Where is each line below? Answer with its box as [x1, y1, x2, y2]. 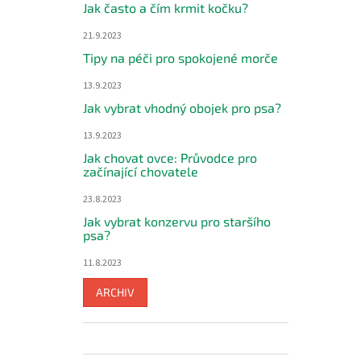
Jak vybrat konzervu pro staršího [83, 214, 271, 229]
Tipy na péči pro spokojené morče [83, 50, 278, 65]
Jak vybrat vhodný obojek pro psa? [83, 100, 281, 115]
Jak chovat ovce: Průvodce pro [83, 150, 257, 165]
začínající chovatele [83, 164, 198, 179]
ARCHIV [96, 285, 135, 299]
